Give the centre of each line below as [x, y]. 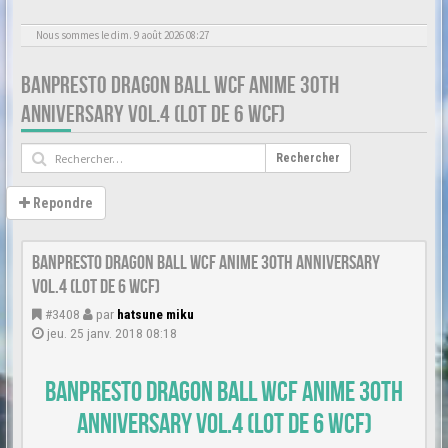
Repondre [61, 203]
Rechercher [308, 158]
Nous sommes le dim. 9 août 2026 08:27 [122, 35]
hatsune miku [155, 314]
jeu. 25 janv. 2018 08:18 [110, 333]
